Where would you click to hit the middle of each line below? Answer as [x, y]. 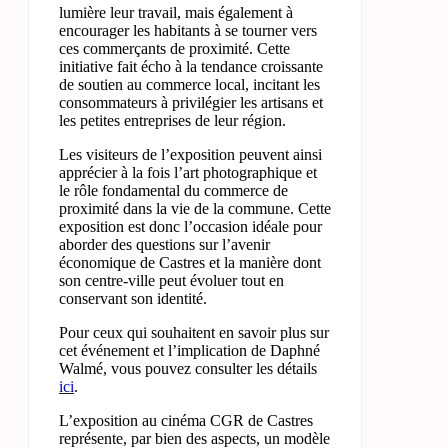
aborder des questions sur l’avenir [164, 244]
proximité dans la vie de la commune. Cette [195, 208]
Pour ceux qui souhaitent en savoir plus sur [194, 332]
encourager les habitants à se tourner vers [188, 30]
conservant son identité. [133, 298]
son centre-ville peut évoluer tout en [171, 280]
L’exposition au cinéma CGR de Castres [186, 420]
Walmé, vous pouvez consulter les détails [188, 368]
